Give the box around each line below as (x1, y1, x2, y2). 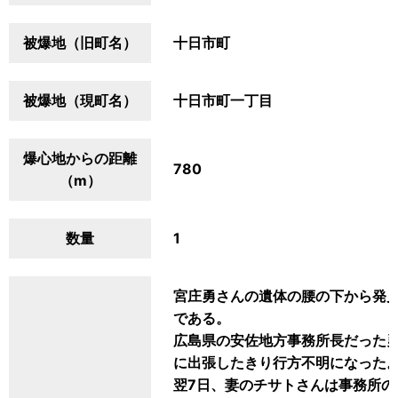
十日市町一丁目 (173, 92, 273, 109)
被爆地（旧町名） (23, 34, 137, 52)
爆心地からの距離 (23, 149, 137, 167)
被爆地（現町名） (23, 92, 137, 109)
